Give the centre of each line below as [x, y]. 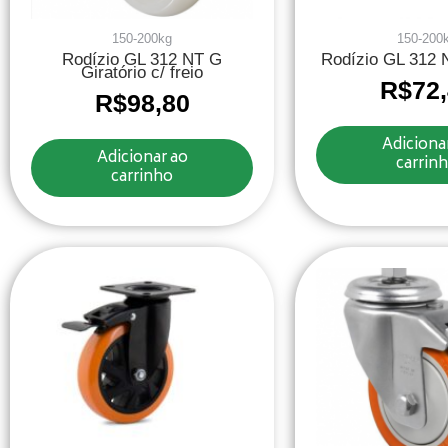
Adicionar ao [142, 159]
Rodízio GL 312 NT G [142, 60]
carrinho [142, 178]
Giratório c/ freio [142, 73]
